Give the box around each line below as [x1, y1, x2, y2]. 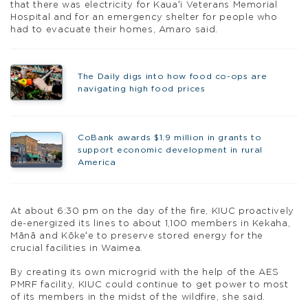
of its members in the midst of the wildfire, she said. [10, 292, 266, 302]
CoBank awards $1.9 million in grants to [77, 133, 262, 142]
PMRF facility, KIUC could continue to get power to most [10, 280, 289, 289]
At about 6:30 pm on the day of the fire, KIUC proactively [10, 206, 295, 216]
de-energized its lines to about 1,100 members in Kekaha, [10, 219, 291, 228]
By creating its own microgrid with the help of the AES [10, 267, 280, 277]
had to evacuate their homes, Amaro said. [10, 25, 218, 34]
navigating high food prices [77, 85, 206, 93]
